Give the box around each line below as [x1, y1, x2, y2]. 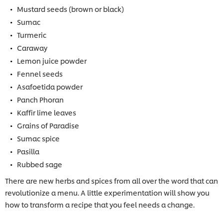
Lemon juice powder [17, 56, 87, 66]
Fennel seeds [17, 69, 63, 79]
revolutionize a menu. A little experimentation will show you [5, 188, 210, 198]
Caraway [17, 43, 47, 53]
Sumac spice [17, 133, 60, 143]
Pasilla [17, 146, 39, 156]
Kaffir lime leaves [17, 108, 76, 117]
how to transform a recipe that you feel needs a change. [5, 200, 195, 210]
